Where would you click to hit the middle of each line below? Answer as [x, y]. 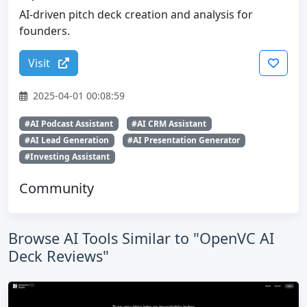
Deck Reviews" [59, 256]
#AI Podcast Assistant [69, 123]
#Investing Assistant [67, 156]
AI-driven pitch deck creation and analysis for [136, 14]
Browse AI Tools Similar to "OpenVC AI [141, 238]
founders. [45, 30]
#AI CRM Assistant [169, 123]
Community [57, 188]
